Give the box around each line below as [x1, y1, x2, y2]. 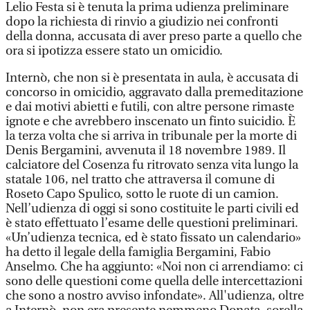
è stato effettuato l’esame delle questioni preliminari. [6, 216, 298, 230]
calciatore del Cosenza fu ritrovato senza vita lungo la [6, 158, 298, 172]
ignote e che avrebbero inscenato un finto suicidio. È [6, 114, 295, 129]
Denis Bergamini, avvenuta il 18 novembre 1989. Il [6, 143, 286, 158]
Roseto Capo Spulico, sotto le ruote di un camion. [6, 187, 279, 201]
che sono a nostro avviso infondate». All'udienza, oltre [6, 289, 304, 303]
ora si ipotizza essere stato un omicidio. [6, 44, 223, 58]
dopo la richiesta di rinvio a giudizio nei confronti [6, 15, 278, 29]
